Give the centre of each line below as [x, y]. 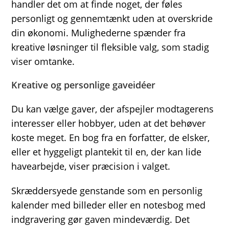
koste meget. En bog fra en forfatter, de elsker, [111, 138]
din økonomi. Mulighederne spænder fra [99, 33]
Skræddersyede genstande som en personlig [107, 191]
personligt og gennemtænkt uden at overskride [112, 18]
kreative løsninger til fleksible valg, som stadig [110, 47]
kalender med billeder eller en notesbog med [109, 205]
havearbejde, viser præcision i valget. [91, 166]
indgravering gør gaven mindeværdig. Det [101, 219]
